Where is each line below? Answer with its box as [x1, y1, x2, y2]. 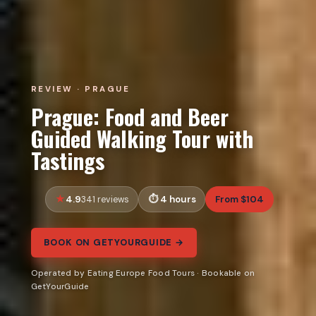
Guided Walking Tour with [30, 121, 253, 154]
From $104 [215, 193, 265, 205]
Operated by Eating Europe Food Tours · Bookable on [30, 267, 255, 279]
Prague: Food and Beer [30, 99, 229, 133]
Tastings [30, 143, 104, 176]
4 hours [159, 193, 196, 205]
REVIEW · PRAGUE [30, 83, 130, 95]
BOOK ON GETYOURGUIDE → [43, 236, 184, 249]
